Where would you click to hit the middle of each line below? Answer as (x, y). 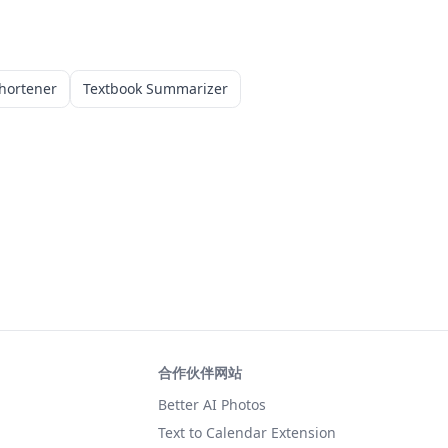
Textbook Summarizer (155, 88)
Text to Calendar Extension (247, 432)
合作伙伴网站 (200, 372)
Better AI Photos (212, 404)
